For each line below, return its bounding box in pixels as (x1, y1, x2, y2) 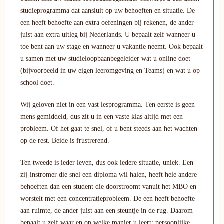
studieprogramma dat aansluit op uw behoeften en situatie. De (20, 7, 195, 15)
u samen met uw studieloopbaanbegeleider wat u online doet (20, 55, 190, 63)
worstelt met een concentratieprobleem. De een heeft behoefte (20, 195, 195, 203)
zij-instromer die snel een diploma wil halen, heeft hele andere (20, 171, 197, 179)
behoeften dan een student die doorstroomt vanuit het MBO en (20, 183, 196, 191)
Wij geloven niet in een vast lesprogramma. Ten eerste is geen (20, 101, 195, 109)
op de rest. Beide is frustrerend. (20, 137, 109, 145)
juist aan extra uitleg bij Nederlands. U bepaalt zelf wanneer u (20, 31, 195, 39)
